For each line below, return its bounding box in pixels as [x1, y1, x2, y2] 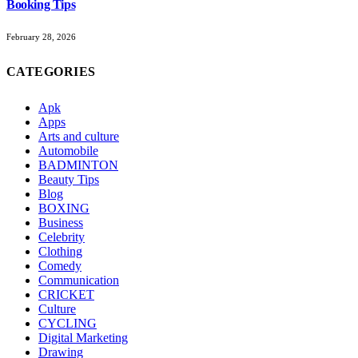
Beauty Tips [38, 172, 99, 186]
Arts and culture [38, 129, 119, 143]
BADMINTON [38, 157, 118, 172]
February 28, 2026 [6, 32, 76, 42]
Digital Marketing [38, 330, 128, 344]
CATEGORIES [6, 64, 96, 78]
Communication [38, 272, 119, 287]
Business [38, 215, 83, 229]
